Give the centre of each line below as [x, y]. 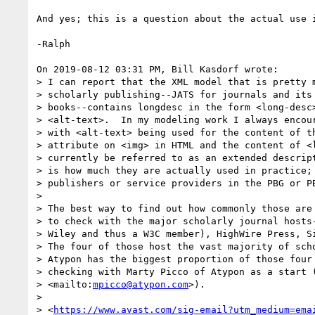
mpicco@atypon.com [141, 284]
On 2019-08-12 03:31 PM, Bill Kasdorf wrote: [157, 69]
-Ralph [53, 44]
